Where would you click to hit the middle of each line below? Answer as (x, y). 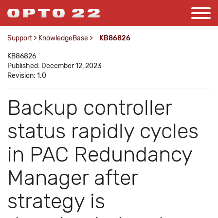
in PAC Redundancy (100, 154)
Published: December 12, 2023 (54, 66)
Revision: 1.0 (27, 76)
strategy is (56, 201)
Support (20, 38)
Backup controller (90, 108)
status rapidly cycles (103, 131)
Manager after (73, 178)
